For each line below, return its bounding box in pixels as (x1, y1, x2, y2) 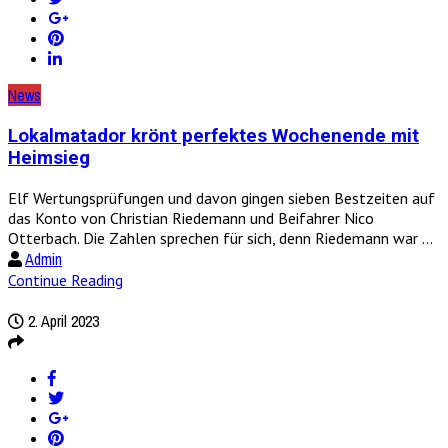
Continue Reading (8, 269, 123, 290)
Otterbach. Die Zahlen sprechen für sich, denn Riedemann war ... (8, 227, 433, 248)
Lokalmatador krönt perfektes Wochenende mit (8, 124, 419, 147)
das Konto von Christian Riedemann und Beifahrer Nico (8, 207, 374, 228)
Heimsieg (8, 146, 90, 169)
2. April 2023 (24, 309, 99, 332)
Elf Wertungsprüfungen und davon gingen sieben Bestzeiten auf (8, 187, 435, 208)
